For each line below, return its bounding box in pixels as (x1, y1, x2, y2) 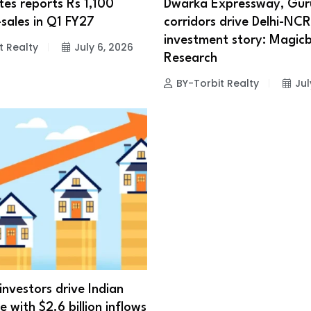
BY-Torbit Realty (176, 76, 259, 90)
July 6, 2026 (74, 40, 133, 54)
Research (164, 51, 217, 65)
